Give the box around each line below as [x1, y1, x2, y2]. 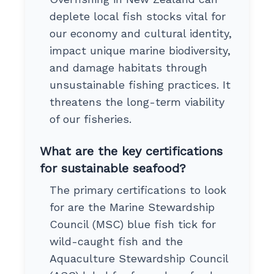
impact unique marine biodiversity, [49, 43, 231, 57]
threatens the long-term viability [49, 95, 224, 108]
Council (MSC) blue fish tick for [49, 217, 216, 231]
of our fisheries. [49, 112, 131, 125]
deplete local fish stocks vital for [49, 9, 226, 23]
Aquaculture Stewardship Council [49, 251, 228, 265]
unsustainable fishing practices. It [49, 78, 231, 91]
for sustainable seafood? [39, 160, 186, 176]
